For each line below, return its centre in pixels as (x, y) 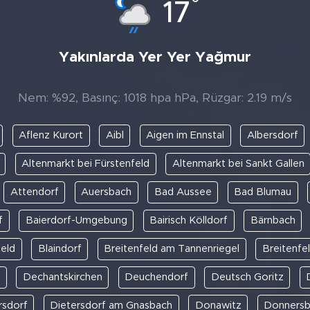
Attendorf (34, 192)
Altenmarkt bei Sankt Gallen (238, 163)
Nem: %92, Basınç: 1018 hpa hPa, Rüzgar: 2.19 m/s (155, 98)
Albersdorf (272, 135)
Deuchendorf (156, 277)
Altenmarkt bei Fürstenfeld (86, 163)
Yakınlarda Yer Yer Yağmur (155, 57)
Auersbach (107, 192)
